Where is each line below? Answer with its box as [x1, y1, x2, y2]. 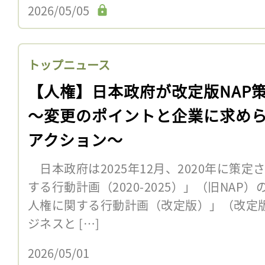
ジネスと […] [28, 214, 100, 232]
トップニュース [28, 56, 110, 73]
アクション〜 [28, 128, 123, 150]
